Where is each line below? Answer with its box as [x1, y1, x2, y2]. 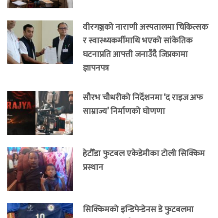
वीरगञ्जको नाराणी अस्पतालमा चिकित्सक [83, 19, 208, 34]
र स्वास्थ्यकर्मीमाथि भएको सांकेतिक [83, 33, 193, 48]
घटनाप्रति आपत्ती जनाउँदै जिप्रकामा [83, 47, 188, 61]
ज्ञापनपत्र [83, 60, 109, 75]
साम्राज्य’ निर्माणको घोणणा [83, 104, 165, 118]
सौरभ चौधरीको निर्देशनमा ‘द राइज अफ [83, 90, 203, 105]
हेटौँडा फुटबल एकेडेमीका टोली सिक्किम [83, 146, 205, 161]
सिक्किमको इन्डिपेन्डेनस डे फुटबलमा [83, 202, 194, 217]
